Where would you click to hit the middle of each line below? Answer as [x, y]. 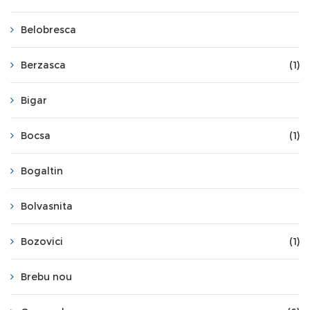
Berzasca [43, 65]
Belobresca [48, 30]
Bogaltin [42, 171]
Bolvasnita [47, 206]
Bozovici [42, 241]
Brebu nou [46, 277]
